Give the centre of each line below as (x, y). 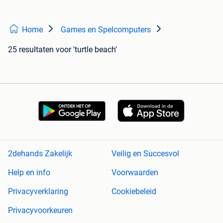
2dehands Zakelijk (40, 154)
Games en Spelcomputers (106, 30)
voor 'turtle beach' (86, 50)
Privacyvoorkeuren (40, 211)
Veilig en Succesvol (145, 154)
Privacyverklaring (38, 192)
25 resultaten (31, 50)
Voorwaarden (135, 173)
